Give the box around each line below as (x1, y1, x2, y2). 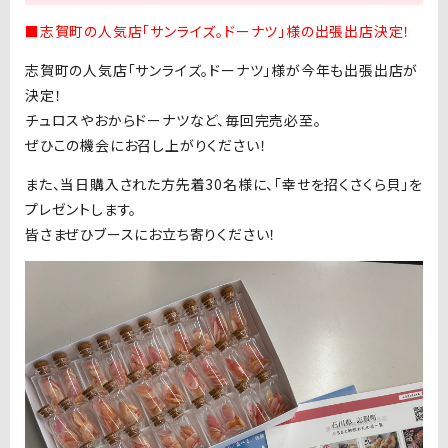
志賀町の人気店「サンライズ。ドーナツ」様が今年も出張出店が (25, 60, 419, 80)
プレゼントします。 (25, 199, 138, 219)
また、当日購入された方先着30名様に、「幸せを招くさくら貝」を (25, 174, 423, 194)
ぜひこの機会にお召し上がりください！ (25, 135, 268, 155)
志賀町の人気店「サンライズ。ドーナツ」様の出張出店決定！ (39, 21, 412, 41)
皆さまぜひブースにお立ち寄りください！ (25, 224, 278, 244)
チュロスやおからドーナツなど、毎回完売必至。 (25, 110, 322, 130)
